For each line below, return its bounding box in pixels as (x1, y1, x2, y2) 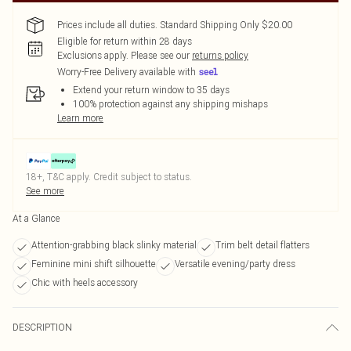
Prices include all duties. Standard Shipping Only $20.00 (57, 19, 292, 31)
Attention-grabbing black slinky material (31, 239, 197, 251)
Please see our (131, 49, 190, 61)
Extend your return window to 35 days (73, 84, 230, 96)
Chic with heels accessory (31, 277, 138, 288)
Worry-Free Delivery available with (57, 66, 196, 78)
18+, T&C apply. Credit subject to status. (26, 171, 192, 183)
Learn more (57, 112, 103, 124)
